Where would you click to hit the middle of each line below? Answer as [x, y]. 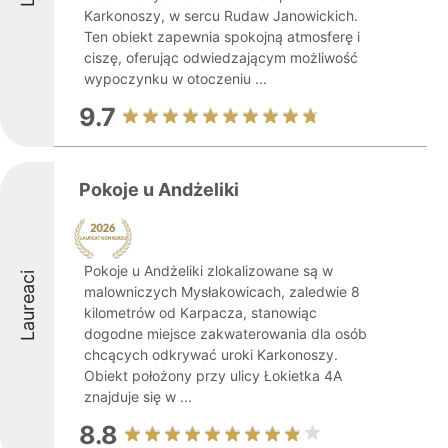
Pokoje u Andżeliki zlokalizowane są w [208, 270]
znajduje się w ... [138, 396]
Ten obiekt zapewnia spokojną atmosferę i [222, 36]
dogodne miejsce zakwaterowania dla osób [225, 333]
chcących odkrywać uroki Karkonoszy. [211, 354]
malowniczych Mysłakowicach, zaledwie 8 [222, 291]
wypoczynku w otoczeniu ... [175, 78]
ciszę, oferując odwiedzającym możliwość [221, 57]
